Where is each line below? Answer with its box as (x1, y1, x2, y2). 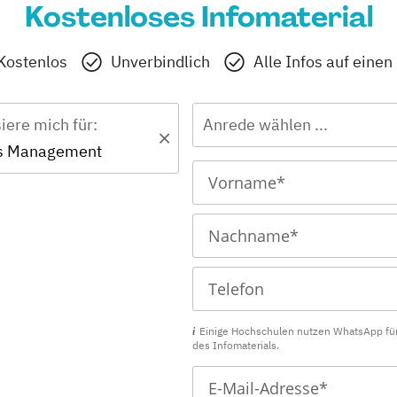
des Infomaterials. (191, 338, 279, 352)
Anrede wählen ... (202, 113, 328, 135)
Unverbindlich (111, 51, 210, 72)
